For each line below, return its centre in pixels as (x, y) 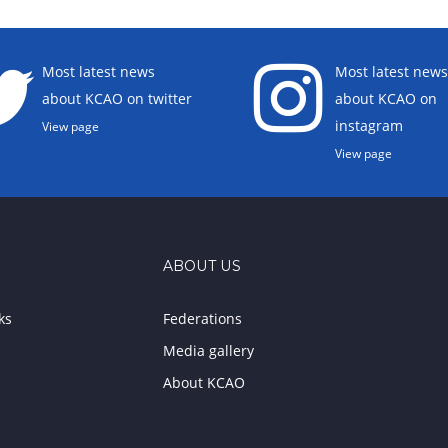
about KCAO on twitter (117, 98)
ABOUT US (201, 266)
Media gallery (208, 350)
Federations (202, 318)
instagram (368, 125)
